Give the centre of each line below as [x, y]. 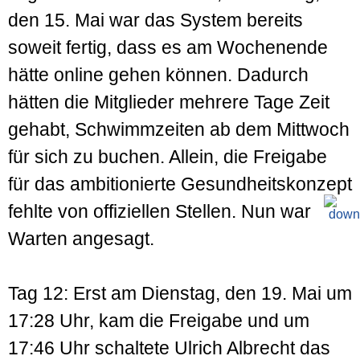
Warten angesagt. [81, 238]
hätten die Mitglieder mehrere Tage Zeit [169, 102]
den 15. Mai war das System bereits [155, 20]
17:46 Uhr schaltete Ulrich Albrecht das [169, 348]
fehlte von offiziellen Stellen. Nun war [160, 211]
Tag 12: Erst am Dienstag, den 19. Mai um [180, 293]
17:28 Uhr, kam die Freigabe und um [159, 320]
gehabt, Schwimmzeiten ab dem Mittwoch [179, 129]
